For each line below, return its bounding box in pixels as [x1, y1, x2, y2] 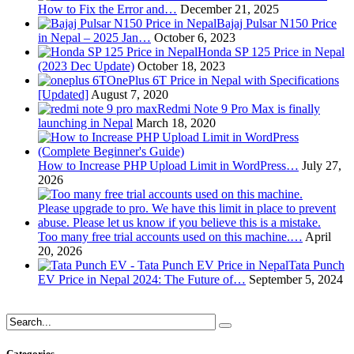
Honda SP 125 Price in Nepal [198, 45, 345, 59]
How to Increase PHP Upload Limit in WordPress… [38, 159, 299, 173]
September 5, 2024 [246, 273, 343, 287]
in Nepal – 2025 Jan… [38, 31, 151, 45]
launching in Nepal [38, 116, 133, 130]
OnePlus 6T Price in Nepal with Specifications [107, 73, 339, 88]
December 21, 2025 [177, 2, 279, 17]
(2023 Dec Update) [38, 59, 134, 73]
